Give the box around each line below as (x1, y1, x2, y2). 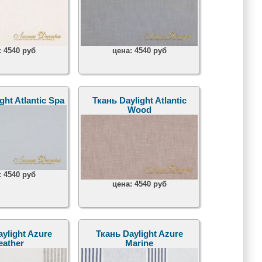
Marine (125, 239, 154, 249)
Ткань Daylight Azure (95, 229, 183, 239)
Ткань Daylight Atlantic (92, 96, 187, 106)
